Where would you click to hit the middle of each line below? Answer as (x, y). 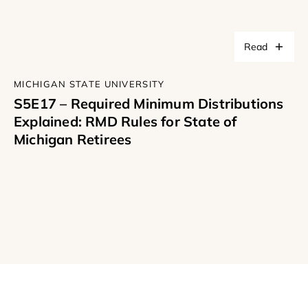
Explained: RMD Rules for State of (125, 122)
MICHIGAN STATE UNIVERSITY (89, 84)
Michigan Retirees (73, 140)
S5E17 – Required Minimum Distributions (149, 104)
